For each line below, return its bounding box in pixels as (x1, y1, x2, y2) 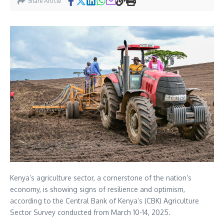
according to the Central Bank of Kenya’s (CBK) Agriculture (10, 196, 199, 205)
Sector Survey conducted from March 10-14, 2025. (10, 208, 170, 217)
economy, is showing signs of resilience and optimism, (10, 185, 185, 194)
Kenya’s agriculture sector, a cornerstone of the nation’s (10, 173, 191, 182)
